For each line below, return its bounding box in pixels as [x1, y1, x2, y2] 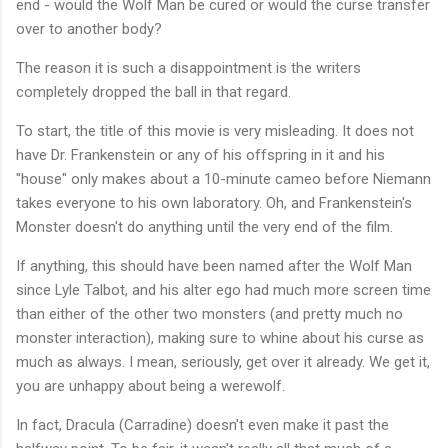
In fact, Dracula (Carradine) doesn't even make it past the [16, 415, 389, 434]
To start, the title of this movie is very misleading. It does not [16, 121, 414, 140]
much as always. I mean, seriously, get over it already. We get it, [16, 352, 430, 371]
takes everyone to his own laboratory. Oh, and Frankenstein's [16, 193, 412, 212]
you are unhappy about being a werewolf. [16, 376, 289, 395]
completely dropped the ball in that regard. [16, 82, 291, 101]
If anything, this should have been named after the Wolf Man [16, 256, 412, 275]
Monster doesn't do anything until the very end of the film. [16, 217, 393, 236]
